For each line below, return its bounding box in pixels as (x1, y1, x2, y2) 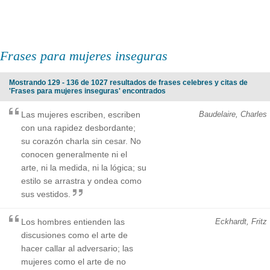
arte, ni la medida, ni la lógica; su (21, 162, 146, 172)
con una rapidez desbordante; (21, 122, 136, 133)
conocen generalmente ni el (21, 149, 127, 159)
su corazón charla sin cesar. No (21, 136, 141, 146)
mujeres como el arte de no (21, 256, 126, 266)
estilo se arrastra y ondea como (21, 175, 142, 186)
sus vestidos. (21, 189, 71, 199)
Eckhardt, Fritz (215, 216, 267, 226)
